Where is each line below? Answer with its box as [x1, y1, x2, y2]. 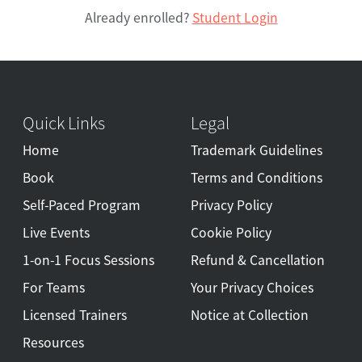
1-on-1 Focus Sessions [23, 250, 154, 269]
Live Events [23, 223, 90, 242]
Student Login [192, 8, 278, 27]
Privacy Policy [191, 196, 272, 214]
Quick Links [23, 111, 105, 134]
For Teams [23, 278, 85, 297]
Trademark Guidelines [191, 141, 322, 159]
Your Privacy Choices [191, 278, 314, 297]
